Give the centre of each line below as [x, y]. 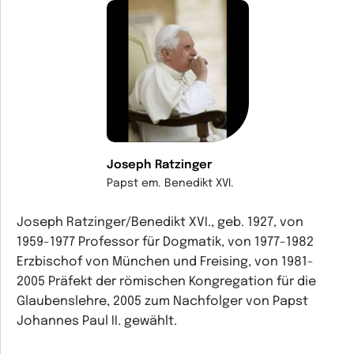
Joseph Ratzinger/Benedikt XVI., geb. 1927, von [160, 222]
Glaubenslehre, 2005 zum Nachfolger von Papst [162, 301]
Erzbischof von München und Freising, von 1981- [165, 262]
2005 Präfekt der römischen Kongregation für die [166, 282]
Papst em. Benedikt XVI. [170, 183]
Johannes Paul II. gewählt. [97, 321]
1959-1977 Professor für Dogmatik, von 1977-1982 [165, 242]
